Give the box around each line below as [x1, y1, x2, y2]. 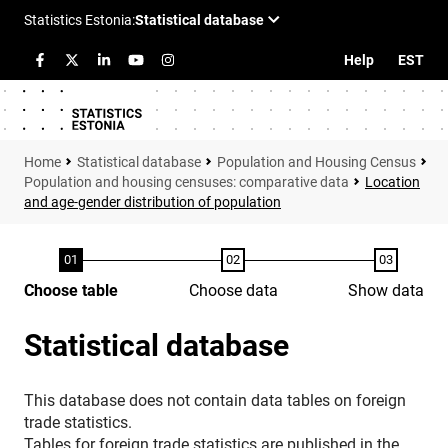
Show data [348, 281, 424, 300]
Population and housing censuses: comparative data [24, 174, 349, 190]
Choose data [188, 281, 278, 300]
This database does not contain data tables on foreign [24, 391, 406, 410]
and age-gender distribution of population [24, 194, 281, 210]
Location [365, 174, 420, 190]
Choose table [24, 281, 118, 300]
